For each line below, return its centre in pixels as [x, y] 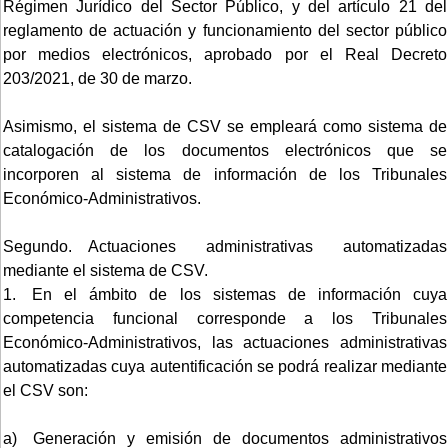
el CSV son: [45, 390]
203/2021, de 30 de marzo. [97, 78]
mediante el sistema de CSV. [105, 270]
